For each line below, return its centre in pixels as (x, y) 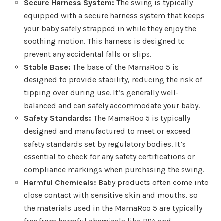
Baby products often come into (152, 183)
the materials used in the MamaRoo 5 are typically (113, 208)
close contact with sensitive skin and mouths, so (111, 195)
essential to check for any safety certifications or (109, 157)
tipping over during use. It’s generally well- (101, 93)
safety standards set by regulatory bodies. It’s (105, 144)
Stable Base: (47, 67)
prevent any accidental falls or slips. (88, 54)
